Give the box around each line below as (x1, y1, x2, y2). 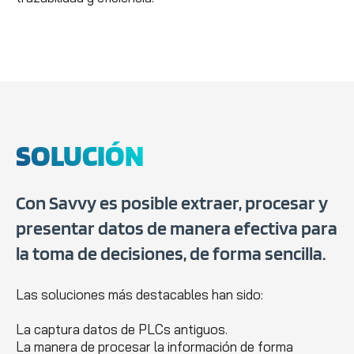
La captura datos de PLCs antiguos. (16, 320, 228, 337)
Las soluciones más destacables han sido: (16, 285, 263, 303)
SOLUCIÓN (16, 137, 144, 173)
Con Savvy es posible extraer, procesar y (16, 190, 328, 214)
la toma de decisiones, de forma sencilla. (16, 241, 326, 265)
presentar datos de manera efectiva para (16, 216, 337, 239)
